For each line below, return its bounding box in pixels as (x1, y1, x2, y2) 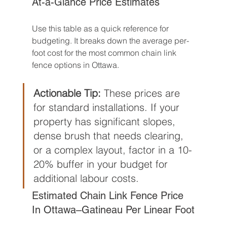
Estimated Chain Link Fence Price (31, 190, 186, 202)
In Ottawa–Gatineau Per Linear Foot (31, 204, 195, 216)
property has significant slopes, (33, 115, 178, 128)
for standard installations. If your (33, 101, 182, 113)
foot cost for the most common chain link (31, 48, 178, 58)
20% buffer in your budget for (33, 158, 171, 170)
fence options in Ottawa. (31, 60, 119, 70)
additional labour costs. (33, 172, 139, 184)
